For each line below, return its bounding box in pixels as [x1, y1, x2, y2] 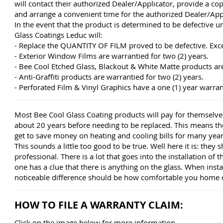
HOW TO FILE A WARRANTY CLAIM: [14, 198, 183, 212]
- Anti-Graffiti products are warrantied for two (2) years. [14, 72, 204, 82]
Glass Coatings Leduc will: [14, 30, 103, 40]
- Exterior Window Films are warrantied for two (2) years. [14, 51, 209, 61]
